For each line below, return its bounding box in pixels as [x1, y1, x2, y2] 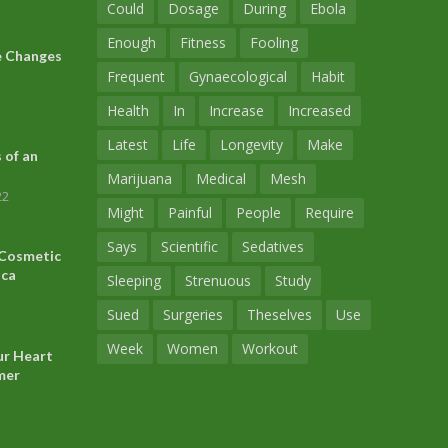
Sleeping [106, 270, 161, 290]
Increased [287, 100, 351, 120]
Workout [241, 338, 298, 358]
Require [304, 202, 354, 222]
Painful [167, 202, 212, 222]
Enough [106, 32, 156, 52]
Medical [195, 168, 246, 188]
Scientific [160, 236, 218, 256]
